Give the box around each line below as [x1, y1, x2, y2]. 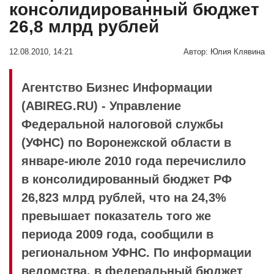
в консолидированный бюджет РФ [21, 172, 232, 186]
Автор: [183, 47, 208, 56]
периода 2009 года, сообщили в [21, 227, 213, 241]
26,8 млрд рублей [9, 17, 159, 36]
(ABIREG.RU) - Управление [21, 98, 181, 113]
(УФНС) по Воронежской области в [21, 135, 231, 149]
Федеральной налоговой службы [21, 117, 223, 131]
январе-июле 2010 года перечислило [21, 154, 246, 168]
